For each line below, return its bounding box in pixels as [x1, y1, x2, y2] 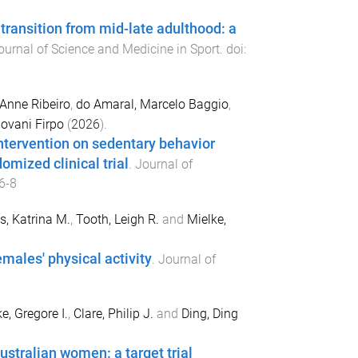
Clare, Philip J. [73, 306, 153, 322]
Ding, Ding [181, 306, 238, 322]
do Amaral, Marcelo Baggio [75, 96, 229, 112]
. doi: [219, 42, 246, 58]
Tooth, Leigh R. [75, 211, 159, 227]
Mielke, [186, 211, 226, 227]
